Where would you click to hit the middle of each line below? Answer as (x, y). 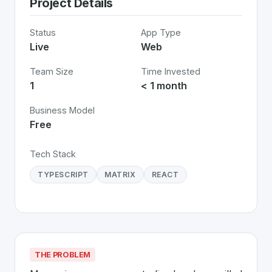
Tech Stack (53, 154)
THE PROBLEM (63, 255)
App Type (161, 32)
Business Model (62, 110)
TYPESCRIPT (63, 175)
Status (43, 32)
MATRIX (120, 175)
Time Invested (171, 71)
